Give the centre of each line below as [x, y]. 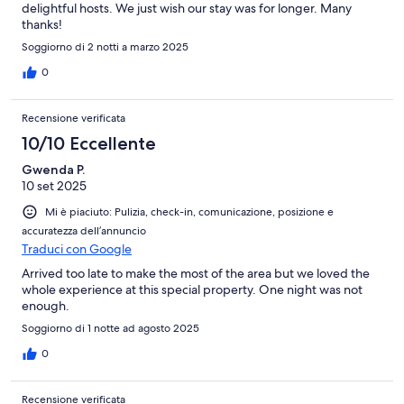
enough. [46, 306]
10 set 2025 [54, 186]
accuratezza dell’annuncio [84, 231]
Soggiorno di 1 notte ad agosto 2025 [110, 329]
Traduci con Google [77, 249]
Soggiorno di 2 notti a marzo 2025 [105, 47]
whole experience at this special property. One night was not [192, 290]
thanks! [42, 25]
